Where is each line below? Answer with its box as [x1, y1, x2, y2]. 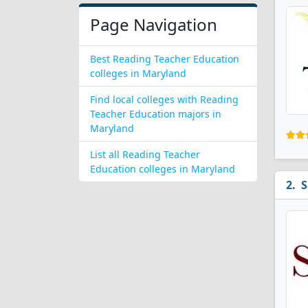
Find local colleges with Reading [90, 93, 239, 106]
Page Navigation [90, 13, 217, 36]
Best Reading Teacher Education [90, 52, 239, 65]
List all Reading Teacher [90, 148, 200, 161]
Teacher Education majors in [90, 107, 221, 120]
